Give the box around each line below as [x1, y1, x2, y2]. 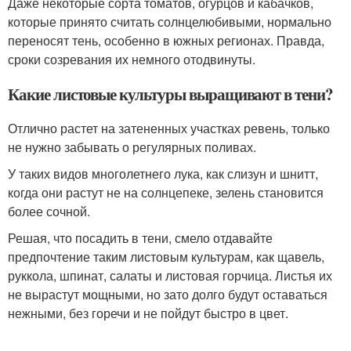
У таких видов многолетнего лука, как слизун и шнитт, [8, 165, 318, 183]
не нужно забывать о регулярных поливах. [8, 138, 256, 157]
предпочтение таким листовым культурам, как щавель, [8, 248, 324, 266]
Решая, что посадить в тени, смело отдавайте [8, 229, 273, 248]
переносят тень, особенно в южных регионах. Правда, [8, 31, 324, 50]
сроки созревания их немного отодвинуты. [8, 50, 255, 69]
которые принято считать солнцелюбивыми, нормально [8, 13, 331, 31]
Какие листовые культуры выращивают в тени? [8, 82, 333, 107]
